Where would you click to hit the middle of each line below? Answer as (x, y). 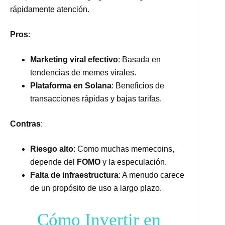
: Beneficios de (138, 85)
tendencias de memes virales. (83, 72)
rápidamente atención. (50, 9)
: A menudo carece (151, 175)
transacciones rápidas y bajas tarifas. (96, 98)
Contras (25, 124)
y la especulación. (134, 162)
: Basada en (139, 59)
